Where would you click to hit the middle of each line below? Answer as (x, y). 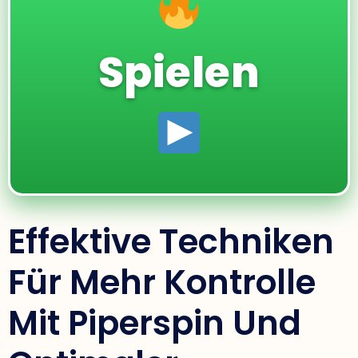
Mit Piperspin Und (155, 323)
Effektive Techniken (171, 241)
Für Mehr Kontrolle (162, 282)
